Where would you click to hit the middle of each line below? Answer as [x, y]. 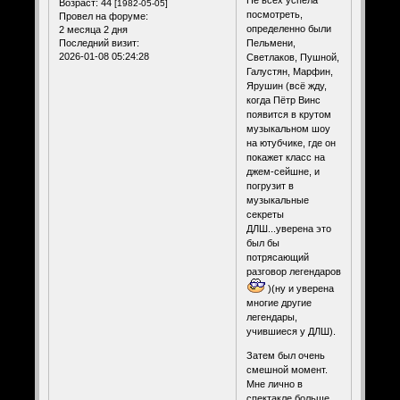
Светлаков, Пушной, [292, 57]
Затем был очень [285, 355]
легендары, [271, 317]
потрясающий [277, 257]
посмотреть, [274, 14]
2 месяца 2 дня [93, 30]
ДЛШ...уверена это [288, 228]
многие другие [279, 302]
